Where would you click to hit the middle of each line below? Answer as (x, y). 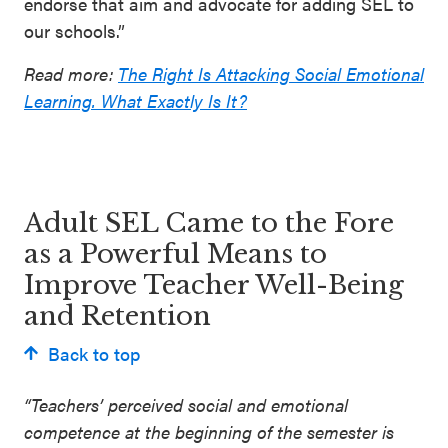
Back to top (94, 353)
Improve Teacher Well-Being (214, 284)
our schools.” (74, 30)
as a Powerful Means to (175, 253)
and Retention (121, 315)
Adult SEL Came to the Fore (209, 222)
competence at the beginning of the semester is (209, 431)
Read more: (71, 73)
